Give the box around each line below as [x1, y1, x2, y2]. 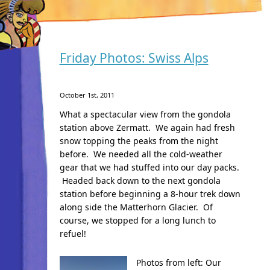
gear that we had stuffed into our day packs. [59, 162, 239, 173]
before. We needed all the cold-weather [59, 148, 222, 160]
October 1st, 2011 [59, 90, 115, 99]
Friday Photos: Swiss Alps [59, 49, 209, 66]
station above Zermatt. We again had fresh [59, 122, 235, 133]
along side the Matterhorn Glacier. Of [59, 201, 213, 213]
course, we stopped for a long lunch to [59, 215, 216, 226]
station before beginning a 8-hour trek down [59, 188, 240, 199]
